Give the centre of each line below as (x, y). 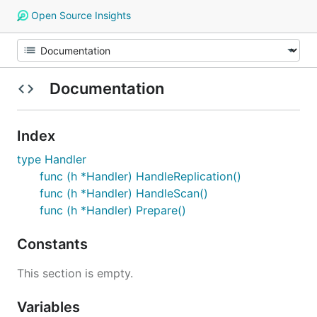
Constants (54, 244)
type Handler (52, 159)
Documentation (106, 88)
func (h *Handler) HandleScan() (124, 193)
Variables (50, 307)
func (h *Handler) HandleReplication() (140, 176)
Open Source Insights (79, 15)
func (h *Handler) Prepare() (113, 210)
